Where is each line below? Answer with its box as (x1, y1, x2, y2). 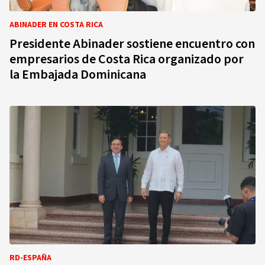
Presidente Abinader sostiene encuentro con (9, 34, 255, 53)
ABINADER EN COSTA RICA (9, 19, 103, 31)
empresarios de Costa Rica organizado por (9, 50, 244, 69)
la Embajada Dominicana (9, 65, 146, 84)
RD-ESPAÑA (9, 252, 51, 264)
